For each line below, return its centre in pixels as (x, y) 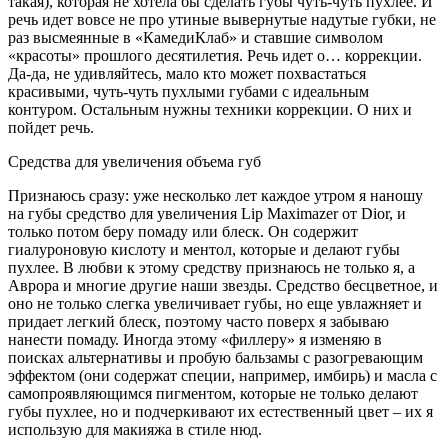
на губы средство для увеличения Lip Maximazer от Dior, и (207, 213)
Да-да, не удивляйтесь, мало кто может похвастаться (187, 73)
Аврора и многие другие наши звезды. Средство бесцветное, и (223, 285)
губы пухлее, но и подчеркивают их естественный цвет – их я (220, 411)
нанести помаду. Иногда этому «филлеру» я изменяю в (195, 339)
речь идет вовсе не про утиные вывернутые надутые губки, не (222, 19)
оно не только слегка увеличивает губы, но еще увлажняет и (215, 303)
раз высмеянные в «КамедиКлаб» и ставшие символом (195, 37)
